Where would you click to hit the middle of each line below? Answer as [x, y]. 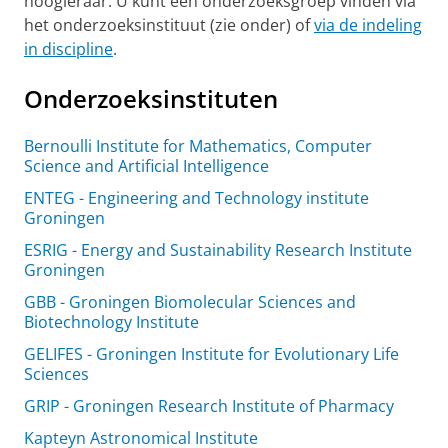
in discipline [68, 49]
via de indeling [368, 25]
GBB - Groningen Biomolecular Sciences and [190, 302]
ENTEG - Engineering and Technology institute [196, 198]
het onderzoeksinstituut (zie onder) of [169, 25]
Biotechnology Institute [111, 322]
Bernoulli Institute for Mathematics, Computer [198, 146]
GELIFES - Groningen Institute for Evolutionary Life [211, 354]
